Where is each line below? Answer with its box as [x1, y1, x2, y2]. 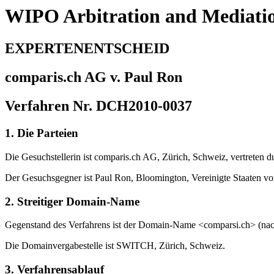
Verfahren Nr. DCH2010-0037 [5, 98, 192, 114]
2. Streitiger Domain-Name [5, 194, 139, 208]
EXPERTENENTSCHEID [5, 40, 169, 57]
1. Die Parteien [5, 127, 78, 140]
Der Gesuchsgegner [5, 172, 81, 183]
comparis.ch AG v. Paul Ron [5, 69, 182, 86]
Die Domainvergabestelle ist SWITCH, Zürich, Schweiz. [5, 240, 225, 251]
